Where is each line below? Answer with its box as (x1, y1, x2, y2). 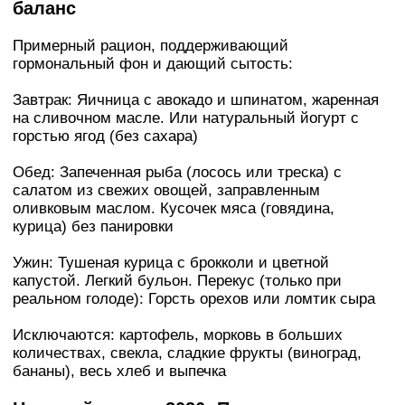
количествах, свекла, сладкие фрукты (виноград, (13, 344, 362, 363)
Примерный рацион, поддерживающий (13, 37, 288, 55)
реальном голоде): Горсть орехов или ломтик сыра (13, 290, 375, 308)
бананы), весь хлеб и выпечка (13, 363, 226, 381)
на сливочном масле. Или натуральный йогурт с (13, 109, 359, 127)
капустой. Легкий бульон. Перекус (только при (13, 272, 342, 290)
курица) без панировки (13, 218, 174, 236)
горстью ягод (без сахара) (13, 127, 198, 146)
